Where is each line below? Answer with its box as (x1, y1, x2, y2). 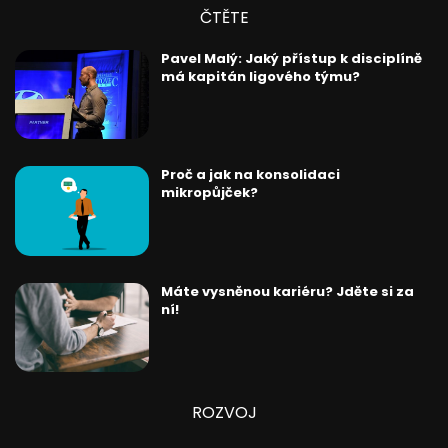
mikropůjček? (160, 183, 258, 203)
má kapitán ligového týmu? (160, 67, 360, 87)
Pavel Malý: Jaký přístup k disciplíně (160, 49, 422, 69)
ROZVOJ (191, 400, 257, 424)
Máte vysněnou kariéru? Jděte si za (160, 281, 414, 301)
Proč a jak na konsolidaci (160, 165, 340, 185)
